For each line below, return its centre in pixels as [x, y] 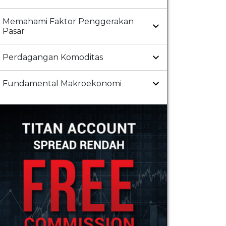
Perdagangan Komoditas [53, 58]
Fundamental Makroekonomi [62, 84]
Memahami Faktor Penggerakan [68, 22]
